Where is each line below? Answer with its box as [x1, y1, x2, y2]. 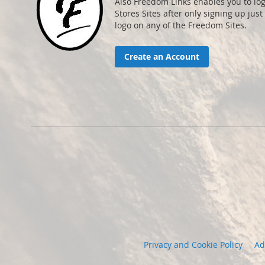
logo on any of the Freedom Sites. [115, 20, 247, 31]
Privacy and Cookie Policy [144, 239, 243, 250]
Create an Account [124, 51, 199, 62]
